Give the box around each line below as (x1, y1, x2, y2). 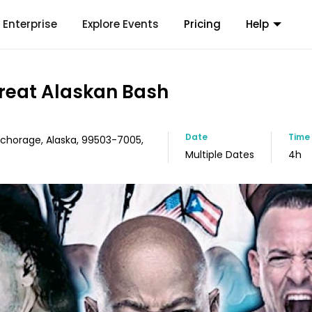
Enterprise (3, 17, 57, 31)
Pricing (184, 17, 221, 31)
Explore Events (82, 17, 159, 31)
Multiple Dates (185, 147, 254, 162)
